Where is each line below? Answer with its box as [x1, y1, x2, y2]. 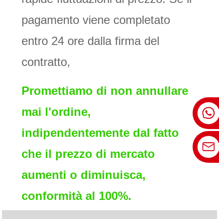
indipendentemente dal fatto [22, 126, 179, 140]
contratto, [22, 55, 70, 69]
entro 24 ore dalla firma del [22, 34, 159, 48]
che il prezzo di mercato [22, 147, 155, 161]
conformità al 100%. [22, 189, 131, 203]
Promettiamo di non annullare [22, 84, 188, 98]
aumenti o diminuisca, [22, 168, 146, 182]
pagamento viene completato [22, 13, 170, 27]
